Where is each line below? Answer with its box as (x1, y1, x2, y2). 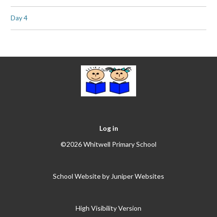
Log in (99, 124, 118, 132)
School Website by (53, 171, 111, 180)
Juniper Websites (111, 171, 164, 180)
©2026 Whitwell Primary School (61, 139, 156, 148)
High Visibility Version (76, 203, 141, 212)
